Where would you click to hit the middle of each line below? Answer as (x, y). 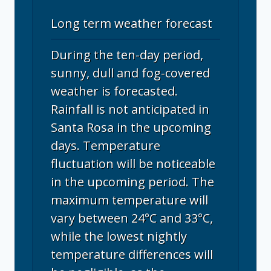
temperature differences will (132, 255)
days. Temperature (106, 146)
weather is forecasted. (114, 91)
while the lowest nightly (119, 237)
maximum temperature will (129, 200)
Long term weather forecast (132, 24)
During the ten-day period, (127, 55)
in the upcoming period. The (132, 182)
